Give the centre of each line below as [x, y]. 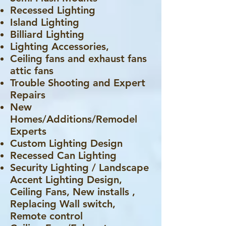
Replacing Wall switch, [63, 204]
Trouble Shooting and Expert [78, 83]
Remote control [46, 216]
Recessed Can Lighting [63, 155]
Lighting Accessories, [60, 46]
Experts [28, 131]
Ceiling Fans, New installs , [73, 192]
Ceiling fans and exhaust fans [78, 59]
